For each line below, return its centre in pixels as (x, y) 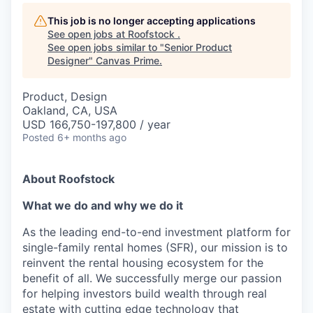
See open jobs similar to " (106, 47)
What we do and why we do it (103, 205)
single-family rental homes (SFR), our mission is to (155, 247)
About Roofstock (68, 179)
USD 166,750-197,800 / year (96, 124)
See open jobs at (88, 34)
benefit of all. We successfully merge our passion (152, 278)
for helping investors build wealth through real (145, 293)
